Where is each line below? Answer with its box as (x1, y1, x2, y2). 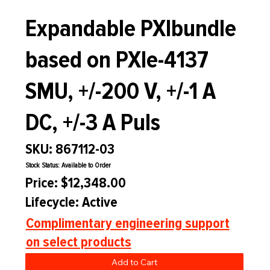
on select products (25, 233, 131, 251)
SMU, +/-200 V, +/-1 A (25, 77, 216, 107)
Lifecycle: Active (25, 193, 118, 212)
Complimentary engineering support (25, 214, 230, 232)
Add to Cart (111, 257, 157, 268)
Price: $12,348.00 (25, 174, 126, 192)
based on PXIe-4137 (25, 45, 209, 75)
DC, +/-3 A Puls (25, 108, 160, 138)
